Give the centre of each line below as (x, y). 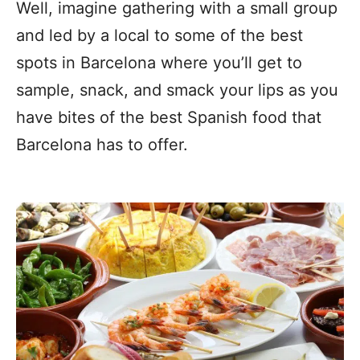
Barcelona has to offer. (102, 145)
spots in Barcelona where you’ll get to (159, 63)
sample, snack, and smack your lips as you (177, 90)
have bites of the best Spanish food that (169, 117)
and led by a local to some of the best (160, 35)
